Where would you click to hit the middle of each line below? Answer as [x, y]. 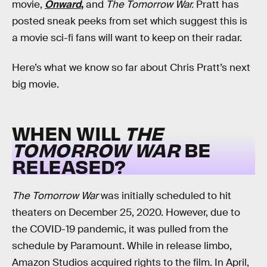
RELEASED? [69, 166]
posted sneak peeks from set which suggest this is [130, 21]
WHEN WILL [69, 133]
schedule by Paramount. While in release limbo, [122, 246]
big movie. [35, 84]
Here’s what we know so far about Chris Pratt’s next [131, 67]
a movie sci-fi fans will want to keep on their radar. [127, 38]
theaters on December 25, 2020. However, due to [126, 212]
